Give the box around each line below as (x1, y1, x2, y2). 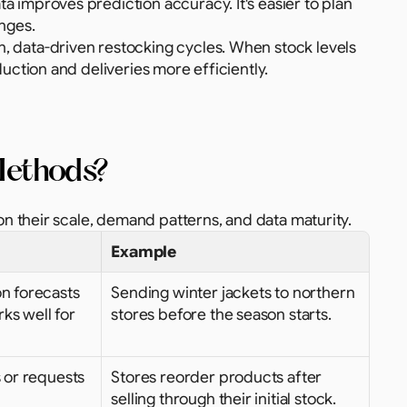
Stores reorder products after (111, 367, 323, 387)
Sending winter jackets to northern (111, 283, 355, 303)
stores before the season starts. (111, 304, 332, 324)
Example (111, 242, 177, 262)
